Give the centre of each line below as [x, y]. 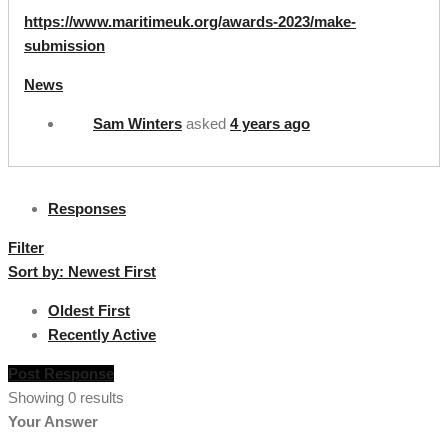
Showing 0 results [66, 397]
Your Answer [53, 421]
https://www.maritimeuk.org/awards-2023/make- [190, 21]
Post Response [61, 373]
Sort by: [38, 271]
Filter [26, 247]
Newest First [112, 271]
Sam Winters [137, 123]
